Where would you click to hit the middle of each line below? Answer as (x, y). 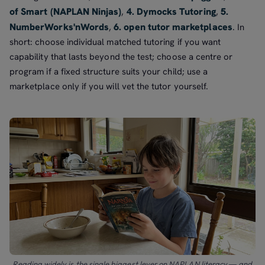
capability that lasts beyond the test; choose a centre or (121, 56)
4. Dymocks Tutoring (171, 11)
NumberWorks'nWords (59, 27)
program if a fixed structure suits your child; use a (109, 71)
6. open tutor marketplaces (173, 27)
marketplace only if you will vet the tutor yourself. (109, 86)
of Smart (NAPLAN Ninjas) (66, 11)
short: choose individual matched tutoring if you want (115, 42)
